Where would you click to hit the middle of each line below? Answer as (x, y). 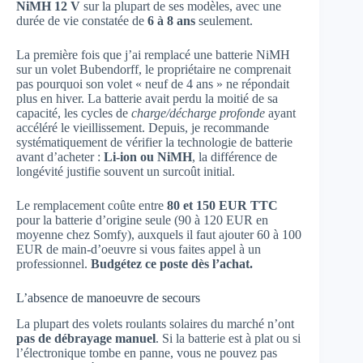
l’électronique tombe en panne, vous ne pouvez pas (147, 353)
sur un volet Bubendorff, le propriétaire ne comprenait (154, 69)
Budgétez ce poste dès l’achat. (172, 263)
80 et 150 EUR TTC (222, 205)
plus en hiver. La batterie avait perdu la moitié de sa (147, 98)
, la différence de (235, 156)
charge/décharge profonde (198, 113)
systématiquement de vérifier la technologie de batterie (154, 142)
